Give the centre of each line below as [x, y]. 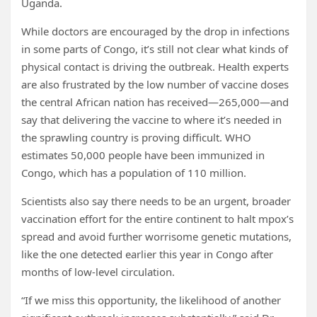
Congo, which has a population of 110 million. [134, 173]
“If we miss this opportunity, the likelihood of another [151, 300]
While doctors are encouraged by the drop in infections [155, 31]
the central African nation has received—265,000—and [155, 102]
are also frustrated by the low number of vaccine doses [155, 84]
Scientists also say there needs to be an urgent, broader [156, 201]
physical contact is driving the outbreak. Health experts [155, 67]
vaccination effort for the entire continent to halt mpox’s [157, 219]
